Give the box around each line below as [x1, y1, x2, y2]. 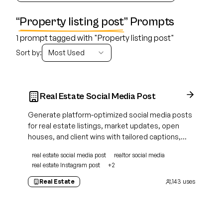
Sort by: [16, 48, 42, 57]
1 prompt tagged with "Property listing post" [16, 33, 174, 43]
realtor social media [114, 151, 165, 159]
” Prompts [123, 15, 174, 29]
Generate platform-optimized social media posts [28, 111, 192, 119]
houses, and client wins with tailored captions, [28, 132, 181, 141]
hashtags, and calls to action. [28, 143, 125, 152]
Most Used [48, 48, 85, 57]
